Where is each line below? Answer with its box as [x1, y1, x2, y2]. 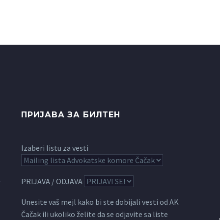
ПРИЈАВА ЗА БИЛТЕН [21, 110, 120, 120]
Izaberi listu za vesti [21, 143, 88, 153]
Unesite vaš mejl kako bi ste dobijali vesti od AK [21, 197, 179, 207]
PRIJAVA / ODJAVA [21, 176, 82, 186]
